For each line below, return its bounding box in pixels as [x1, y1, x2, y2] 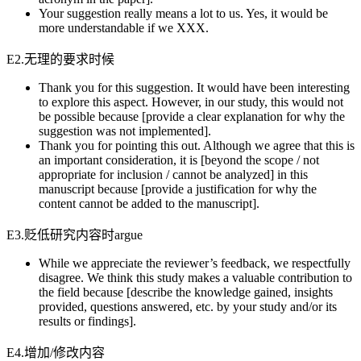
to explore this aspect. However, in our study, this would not [39, 94, 343, 109]
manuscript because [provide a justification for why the [39, 181, 317, 196]
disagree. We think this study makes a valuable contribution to [39, 270, 352, 284]
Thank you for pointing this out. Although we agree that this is [39, 138, 355, 152]
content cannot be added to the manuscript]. [39, 196, 259, 210]
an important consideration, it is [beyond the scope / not [39, 152, 319, 167]
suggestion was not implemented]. [39, 123, 211, 138]
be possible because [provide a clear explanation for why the [39, 109, 345, 123]
